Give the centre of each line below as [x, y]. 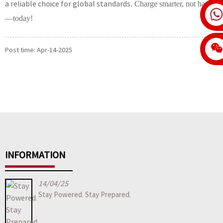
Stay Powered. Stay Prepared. [85, 194]
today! [23, 18]
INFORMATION [35, 154]
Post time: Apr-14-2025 [39, 50]
